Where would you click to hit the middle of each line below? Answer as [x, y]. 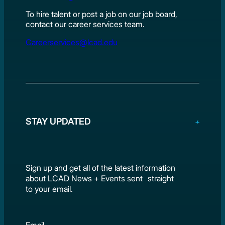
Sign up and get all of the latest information [101, 167]
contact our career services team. [85, 24]
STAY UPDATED [59, 121]
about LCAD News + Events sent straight [100, 178]
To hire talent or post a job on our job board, [102, 14]
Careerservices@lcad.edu [72, 42]
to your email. [50, 189]
